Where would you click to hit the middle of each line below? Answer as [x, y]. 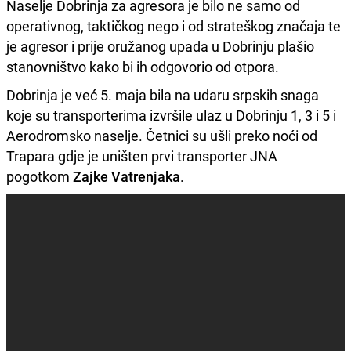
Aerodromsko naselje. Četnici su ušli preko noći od [162, 135]
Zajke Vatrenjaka [127, 176]
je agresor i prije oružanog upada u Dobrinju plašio [160, 46]
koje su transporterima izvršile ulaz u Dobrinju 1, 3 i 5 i [171, 115]
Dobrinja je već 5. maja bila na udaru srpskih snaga [163, 94]
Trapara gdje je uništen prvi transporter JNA [142, 156]
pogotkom [38, 176]
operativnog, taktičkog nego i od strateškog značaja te [174, 25]
